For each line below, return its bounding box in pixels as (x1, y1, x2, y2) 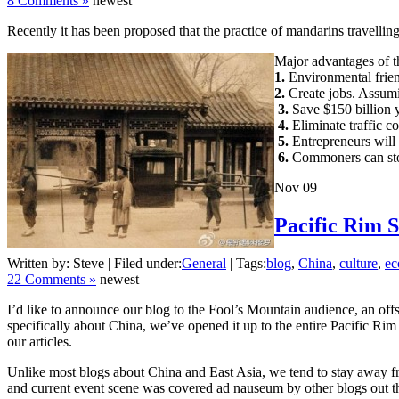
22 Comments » (7, 271, 96, 287)
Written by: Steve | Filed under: (7, 255, 182, 271)
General (182, 255, 226, 271)
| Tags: (226, 255, 266, 271)
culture (339, 255, 378, 271)
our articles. (7, 333, 72, 349)
